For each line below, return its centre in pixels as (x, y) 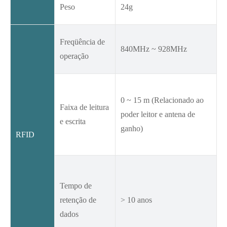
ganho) (132, 129)
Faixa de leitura (84, 107)
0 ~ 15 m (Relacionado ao (162, 100)
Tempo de (76, 186)
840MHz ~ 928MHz (154, 49)
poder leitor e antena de (158, 115)
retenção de (78, 200)
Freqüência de (82, 42)
